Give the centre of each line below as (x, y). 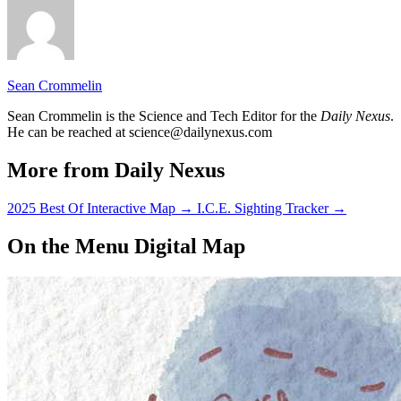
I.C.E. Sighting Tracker (263, 209)
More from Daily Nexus (116, 171)
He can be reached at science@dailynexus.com (140, 132)
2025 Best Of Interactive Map (91, 209)
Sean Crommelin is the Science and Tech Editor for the (164, 116)
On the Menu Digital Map (126, 247)
